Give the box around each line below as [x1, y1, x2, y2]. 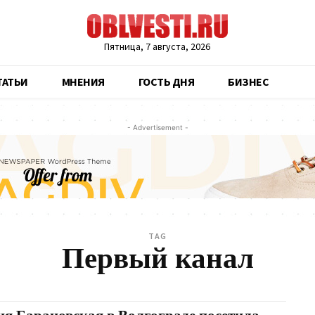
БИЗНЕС [228, 75, 269, 89]
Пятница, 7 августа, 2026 [104, 40, 211, 53]
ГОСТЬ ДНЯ [138, 75, 194, 89]
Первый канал [61, 241, 254, 278]
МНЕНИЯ [61, 75, 105, 89]
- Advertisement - [127, 123, 188, 131]
